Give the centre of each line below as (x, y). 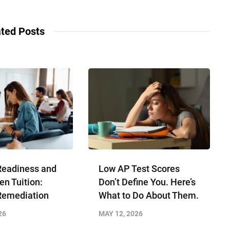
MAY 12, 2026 (121, 213)
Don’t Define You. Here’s (147, 182)
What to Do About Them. (149, 195)
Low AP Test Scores (139, 168)
